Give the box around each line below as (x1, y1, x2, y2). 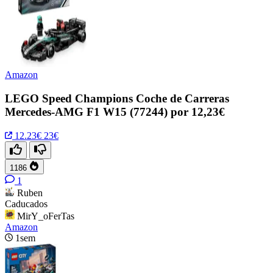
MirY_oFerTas (17, 210, 74, 221)
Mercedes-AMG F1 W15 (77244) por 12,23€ (5, 105, 225, 118)
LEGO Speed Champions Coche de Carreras (5, 91, 229, 105)
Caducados (5, 198, 48, 209)
